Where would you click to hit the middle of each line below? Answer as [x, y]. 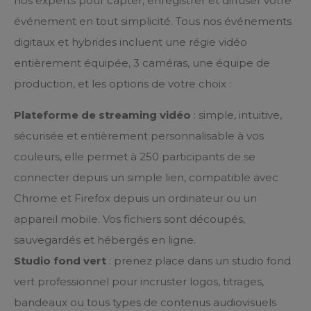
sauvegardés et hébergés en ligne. [105, 240]
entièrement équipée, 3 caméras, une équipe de [142, 63]
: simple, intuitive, [236, 115]
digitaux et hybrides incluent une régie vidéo [131, 42]
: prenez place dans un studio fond [199, 261]
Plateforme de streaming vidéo [102, 115]
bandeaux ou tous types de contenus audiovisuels [145, 302]
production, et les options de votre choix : [123, 84]
